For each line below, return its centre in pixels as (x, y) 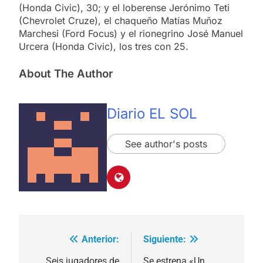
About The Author (66, 73)
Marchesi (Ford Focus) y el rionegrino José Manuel (131, 33)
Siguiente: (165, 239)
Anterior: (100, 239)
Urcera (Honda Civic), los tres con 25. (104, 46)
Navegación (68, 242)
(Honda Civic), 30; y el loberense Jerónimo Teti (124, 7)
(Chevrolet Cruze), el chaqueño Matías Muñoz (121, 20)
